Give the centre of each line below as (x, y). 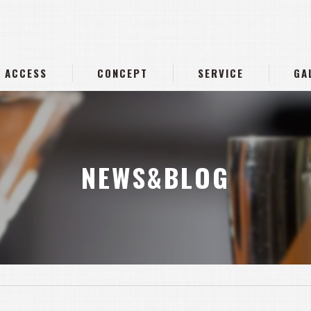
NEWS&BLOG (155, 177)
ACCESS (26, 73)
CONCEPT (123, 73)
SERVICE (220, 73)
